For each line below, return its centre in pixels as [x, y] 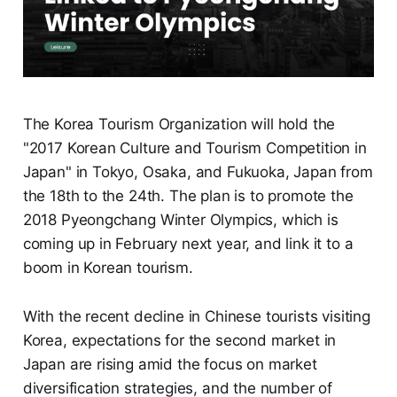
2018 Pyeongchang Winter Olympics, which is [180, 219]
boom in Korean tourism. [108, 267]
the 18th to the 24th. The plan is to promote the [188, 195]
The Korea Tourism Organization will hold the [179, 124]
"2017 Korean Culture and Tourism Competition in [195, 148]
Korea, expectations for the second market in [179, 340]
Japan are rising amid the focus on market [170, 364]
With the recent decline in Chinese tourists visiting [196, 316]
